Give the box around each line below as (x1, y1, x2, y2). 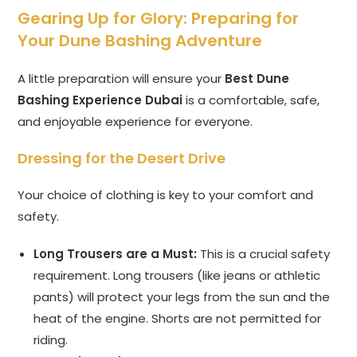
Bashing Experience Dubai (18, 92, 183, 109)
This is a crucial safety (197, 245, 331, 263)
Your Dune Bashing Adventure (18, 29, 263, 53)
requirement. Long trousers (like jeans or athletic (33, 267, 321, 284)
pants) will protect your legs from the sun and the (33, 288, 331, 306)
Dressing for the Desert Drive (18, 148, 226, 169)
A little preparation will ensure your (18, 70, 226, 88)
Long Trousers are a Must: (33, 245, 198, 263)
